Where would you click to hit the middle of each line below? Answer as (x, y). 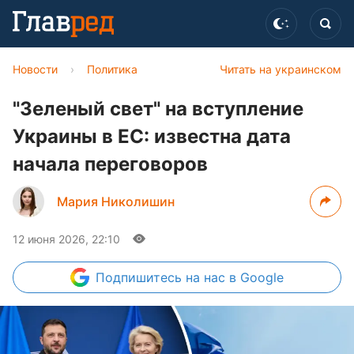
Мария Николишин (116, 201)
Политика (112, 69)
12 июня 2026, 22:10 (66, 239)
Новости (35, 69)
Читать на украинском (281, 69)
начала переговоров (110, 164)
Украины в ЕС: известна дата (152, 136)
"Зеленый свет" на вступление (158, 109)
